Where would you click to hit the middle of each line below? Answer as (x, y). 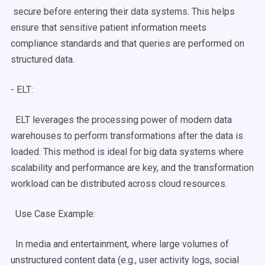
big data (160, 152)
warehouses (36, 136)
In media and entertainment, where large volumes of (120, 244)
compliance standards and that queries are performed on (127, 43)
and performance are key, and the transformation (153, 168)
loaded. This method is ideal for (77, 152)
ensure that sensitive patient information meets (109, 28)
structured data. (43, 59)
